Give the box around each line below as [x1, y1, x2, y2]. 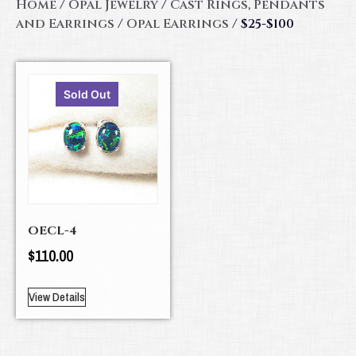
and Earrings [16, 15, 114, 33]
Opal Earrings [126, 15, 229, 33]
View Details [29, 288, 85, 305]
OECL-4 [28, 222, 76, 239]
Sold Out [64, 87, 110, 101]
